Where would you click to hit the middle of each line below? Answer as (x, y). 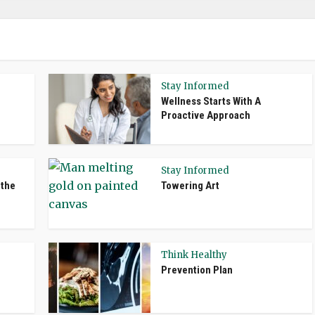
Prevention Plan (197, 270)
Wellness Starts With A (211, 101)
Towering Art (190, 186)
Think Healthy (194, 255)
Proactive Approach (206, 115)
